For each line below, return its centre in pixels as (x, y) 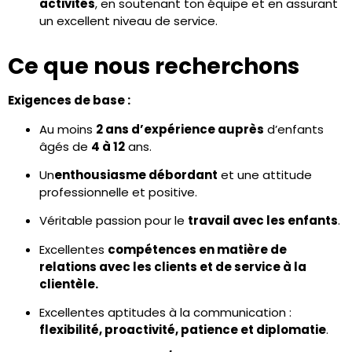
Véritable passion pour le (114, 221)
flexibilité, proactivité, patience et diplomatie (183, 330)
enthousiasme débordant (136, 174)
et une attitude (265, 174)
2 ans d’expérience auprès (180, 129)
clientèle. (69, 284)
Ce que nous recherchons (154, 67)
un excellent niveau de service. (128, 21)
